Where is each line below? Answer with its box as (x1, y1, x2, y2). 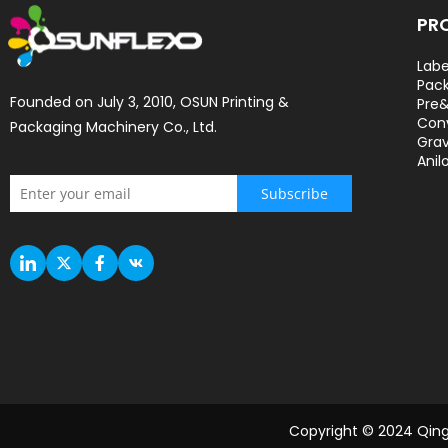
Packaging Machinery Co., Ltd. (10, 117, 217, 138)
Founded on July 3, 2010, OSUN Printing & (10, 92, 289, 113)
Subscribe (260, 183, 328, 203)
